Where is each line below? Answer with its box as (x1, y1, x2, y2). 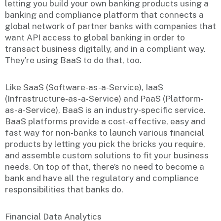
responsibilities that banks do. (5, 184, 123, 195)
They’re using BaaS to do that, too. (5, 55, 142, 66)
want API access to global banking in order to (5, 33, 185, 43)
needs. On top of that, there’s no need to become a (5, 162, 204, 172)
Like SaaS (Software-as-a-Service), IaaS (5, 82, 163, 93)
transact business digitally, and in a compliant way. (5, 44, 206, 54)
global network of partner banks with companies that (5, 21, 216, 32)
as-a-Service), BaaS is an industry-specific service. (5, 105, 206, 115)
